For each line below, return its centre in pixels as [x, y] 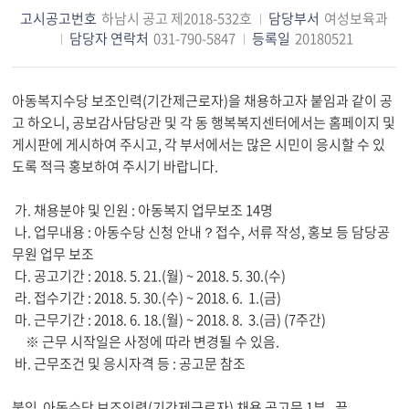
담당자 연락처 [109, 38]
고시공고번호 [59, 18]
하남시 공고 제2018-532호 [177, 18]
